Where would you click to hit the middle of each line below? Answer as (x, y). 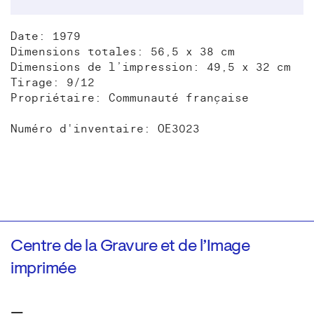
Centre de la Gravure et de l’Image (130, 246)
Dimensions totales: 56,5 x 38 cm (123, 52)
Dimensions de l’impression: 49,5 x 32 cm (151, 67)
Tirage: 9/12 (53, 82)
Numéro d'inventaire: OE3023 (105, 129)
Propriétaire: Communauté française (130, 98)
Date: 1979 (46, 36)
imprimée (43, 269)
